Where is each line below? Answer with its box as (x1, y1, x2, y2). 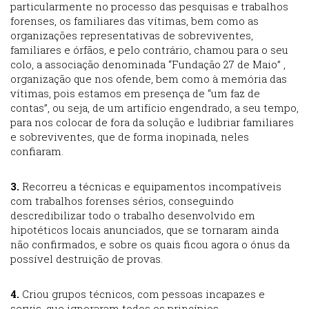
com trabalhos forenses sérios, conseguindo (10, 194, 234, 208)
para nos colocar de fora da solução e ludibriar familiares (10, 115, 294, 130)
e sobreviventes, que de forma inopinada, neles (10, 130, 249, 144)
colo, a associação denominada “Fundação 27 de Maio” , (10, 57, 286, 72)
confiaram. (10, 144, 63, 159)
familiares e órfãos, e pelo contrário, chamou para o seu (10, 43, 288, 57)
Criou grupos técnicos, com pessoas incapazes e (22, 287, 265, 301)
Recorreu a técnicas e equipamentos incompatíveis (19, 179, 281, 194)
